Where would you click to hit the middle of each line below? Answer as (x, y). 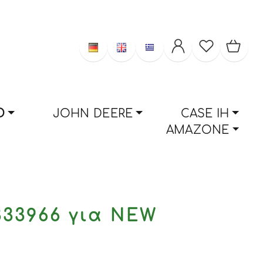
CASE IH (205, 114)
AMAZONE (198, 130)
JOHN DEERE (93, 114)
